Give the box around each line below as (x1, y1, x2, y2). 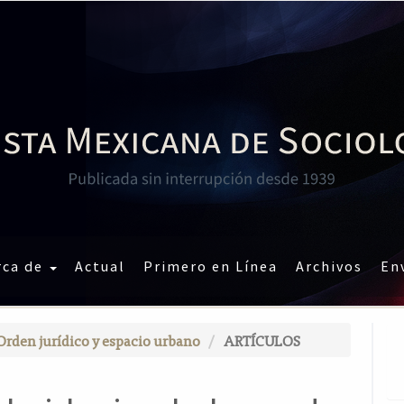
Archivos (295, 257, 363, 276)
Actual (74, 257, 125, 276)
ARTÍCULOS (221, 328, 300, 352)
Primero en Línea (142, 257, 278, 276)
